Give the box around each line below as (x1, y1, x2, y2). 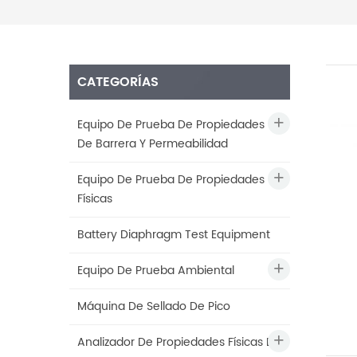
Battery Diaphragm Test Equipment (77, 226, 270, 245)
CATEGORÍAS (77, 72, 159, 93)
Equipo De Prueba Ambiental (77, 261, 234, 280)
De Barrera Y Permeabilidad (77, 135, 228, 154)
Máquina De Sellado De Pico (77, 297, 230, 316)
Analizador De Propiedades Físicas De (77, 333, 281, 352)
